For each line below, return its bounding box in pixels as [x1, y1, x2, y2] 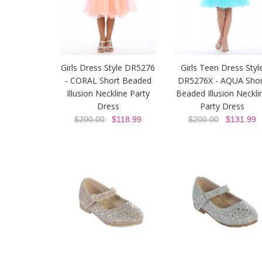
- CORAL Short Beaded [64, 75, 151, 87]
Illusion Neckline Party [66, 88, 150, 99]
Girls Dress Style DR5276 [61, 62, 155, 74]
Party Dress [199, 101, 244, 112]
